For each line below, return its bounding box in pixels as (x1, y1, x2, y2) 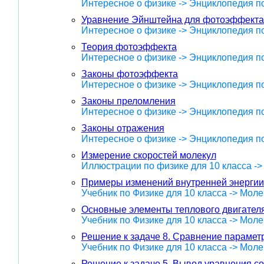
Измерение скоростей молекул (81, 150, 216, 160)
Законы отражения (81, 123, 164, 133)
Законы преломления (81, 95, 176, 106)
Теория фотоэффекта (81, 41, 177, 52)
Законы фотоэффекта (81, 68, 178, 79)
